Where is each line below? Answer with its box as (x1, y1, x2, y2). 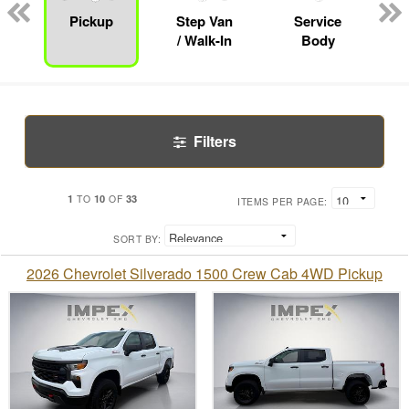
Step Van (176, 11, 233, 32)
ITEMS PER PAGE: (237, 194, 328, 209)
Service (294, 11, 341, 32)
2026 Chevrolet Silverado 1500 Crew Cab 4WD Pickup (26, 263, 383, 285)
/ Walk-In (177, 30, 232, 51)
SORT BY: (113, 232, 161, 246)
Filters (193, 131, 236, 152)
